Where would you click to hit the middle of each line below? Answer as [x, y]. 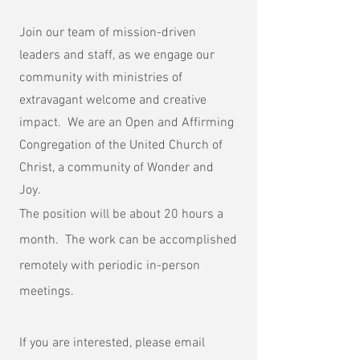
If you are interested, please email [112, 343]
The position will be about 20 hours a [121, 215]
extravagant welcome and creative [113, 100]
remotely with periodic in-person [110, 266]
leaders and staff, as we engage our [117, 55]
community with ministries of [101, 78]
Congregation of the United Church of [121, 145]
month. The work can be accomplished [128, 240]
